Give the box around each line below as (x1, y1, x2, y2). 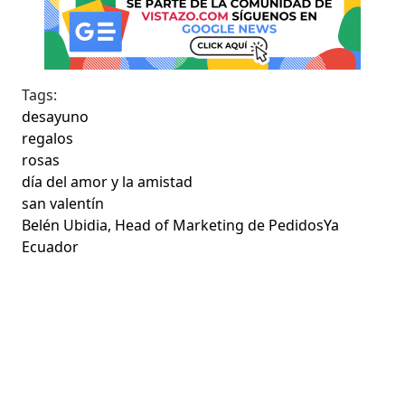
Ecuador (22, 236, 80, 257)
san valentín (22, 193, 105, 213)
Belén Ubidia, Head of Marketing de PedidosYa (22, 214, 340, 235)
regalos (22, 127, 74, 148)
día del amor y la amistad (22, 171, 193, 192)
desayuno (22, 106, 89, 127)
